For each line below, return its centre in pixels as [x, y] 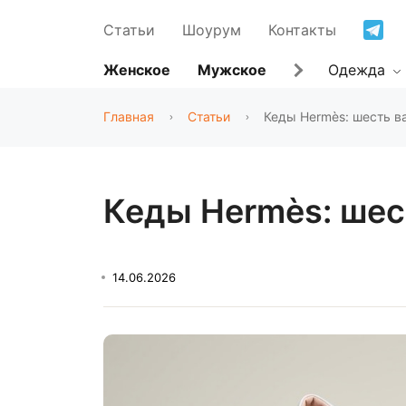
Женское [137, 70]
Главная [129, 116]
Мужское [232, 70]
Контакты [302, 29]
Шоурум [212, 29]
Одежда [359, 70]
